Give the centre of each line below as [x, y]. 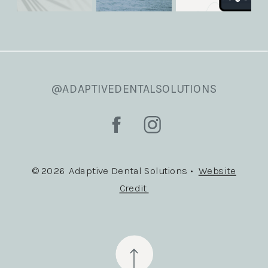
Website [217, 171]
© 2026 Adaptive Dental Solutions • [115, 171]
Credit [134, 188]
